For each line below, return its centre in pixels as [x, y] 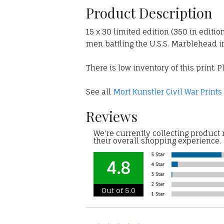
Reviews [112, 116]
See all [99, 92]
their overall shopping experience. [157, 141]
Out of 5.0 [118, 190]
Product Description [149, 13]
